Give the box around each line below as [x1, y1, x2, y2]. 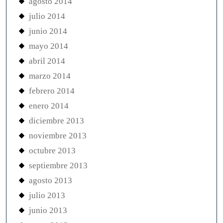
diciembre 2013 [29, 116, 84, 126]
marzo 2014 [29, 71, 71, 81]
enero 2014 [29, 101, 69, 111]
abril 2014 [29, 56, 65, 66]
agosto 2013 [29, 176, 72, 186]
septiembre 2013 [29, 161, 88, 171]
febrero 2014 [29, 86, 75, 96]
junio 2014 [29, 26, 67, 36]
